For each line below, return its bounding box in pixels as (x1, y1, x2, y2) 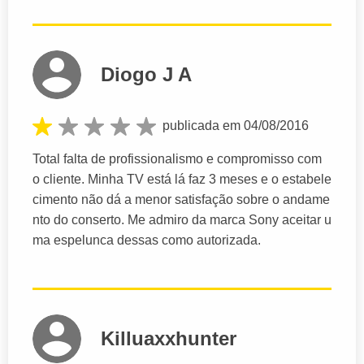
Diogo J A (101, 63, 192, 86)
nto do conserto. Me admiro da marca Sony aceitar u (32, 213, 331, 227)
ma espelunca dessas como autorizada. (32, 233, 261, 248)
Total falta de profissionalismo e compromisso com (32, 152, 322, 167)
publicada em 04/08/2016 (162, 119, 309, 133)
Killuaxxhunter (101, 327, 236, 350)
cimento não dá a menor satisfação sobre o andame (32, 193, 330, 207)
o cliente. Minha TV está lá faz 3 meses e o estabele (32, 172, 331, 187)
